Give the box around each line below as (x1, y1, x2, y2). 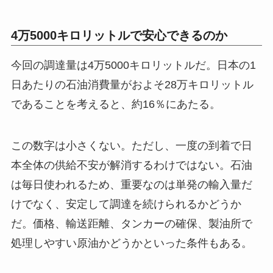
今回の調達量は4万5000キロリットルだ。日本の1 (10, 58, 256, 71)
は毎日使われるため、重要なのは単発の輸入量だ (10, 178, 252, 191)
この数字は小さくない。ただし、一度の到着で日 (10, 139, 252, 152)
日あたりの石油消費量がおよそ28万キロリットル (10, 78, 253, 91)
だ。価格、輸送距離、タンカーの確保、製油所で (10, 217, 252, 230)
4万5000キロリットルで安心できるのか (10, 28, 227, 42)
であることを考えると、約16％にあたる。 (10, 97, 221, 110)
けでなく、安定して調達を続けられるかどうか (10, 197, 241, 210)
